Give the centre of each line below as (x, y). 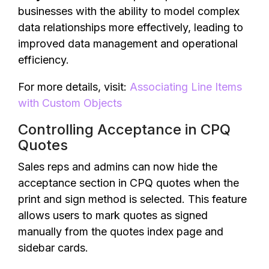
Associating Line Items (186, 87)
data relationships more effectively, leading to (131, 27)
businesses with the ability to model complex (129, 11)
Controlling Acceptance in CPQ (124, 129)
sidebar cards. (53, 248)
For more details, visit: (74, 87)
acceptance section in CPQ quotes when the (128, 183)
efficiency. (44, 60)
